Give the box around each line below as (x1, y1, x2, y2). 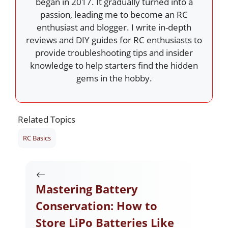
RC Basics (23, 133, 51, 142)
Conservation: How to (36, 198, 157, 214)
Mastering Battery (36, 181, 138, 197)
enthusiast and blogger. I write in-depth (37, 21, 191, 33)
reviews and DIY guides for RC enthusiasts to (26, 34, 202, 46)
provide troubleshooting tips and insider (35, 46, 193, 59)
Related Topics (18, 113, 75, 125)
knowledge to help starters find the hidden (30, 59, 198, 71)
